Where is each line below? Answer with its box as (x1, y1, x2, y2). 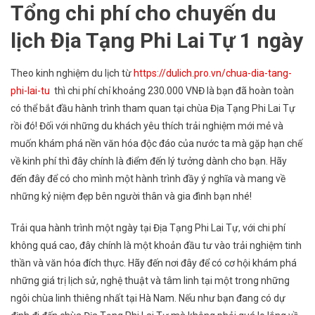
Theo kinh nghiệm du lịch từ (11, 67, 134, 79)
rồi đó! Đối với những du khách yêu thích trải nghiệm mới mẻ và (11, 120, 283, 131)
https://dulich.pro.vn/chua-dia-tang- (134, 67, 292, 79)
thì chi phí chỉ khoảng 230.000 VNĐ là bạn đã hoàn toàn (50, 84, 294, 96)
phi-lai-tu (11, 84, 50, 96)
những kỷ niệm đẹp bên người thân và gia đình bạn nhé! (11, 190, 254, 202)
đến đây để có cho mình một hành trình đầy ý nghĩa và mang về (11, 172, 285, 184)
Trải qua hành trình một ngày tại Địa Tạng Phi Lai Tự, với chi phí (11, 221, 285, 233)
